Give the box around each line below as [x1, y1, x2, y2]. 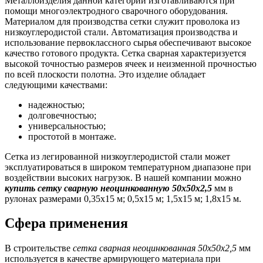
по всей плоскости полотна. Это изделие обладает [5, 69, 205, 79]
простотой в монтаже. [28, 131, 116, 141]
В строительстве [5, 243, 73, 254]
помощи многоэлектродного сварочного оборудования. [5, 5, 228, 16]
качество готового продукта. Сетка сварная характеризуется [5, 48, 246, 58]
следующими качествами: [5, 79, 107, 90]
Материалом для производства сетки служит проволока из [5, 16, 240, 26]
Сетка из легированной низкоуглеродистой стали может [5, 151, 230, 161]
